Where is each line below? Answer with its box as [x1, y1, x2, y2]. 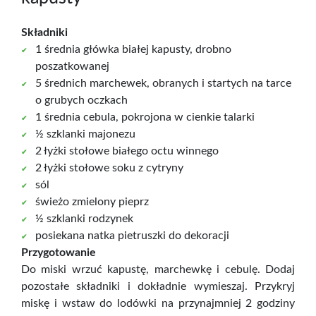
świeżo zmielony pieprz [35, 195, 149, 207]
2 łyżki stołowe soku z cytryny [35, 162, 183, 174]
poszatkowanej [35, 60, 109, 72]
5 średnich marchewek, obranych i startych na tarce [35, 77, 291, 89]
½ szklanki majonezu [35, 128, 135, 140]
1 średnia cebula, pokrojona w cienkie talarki [35, 111, 255, 123]
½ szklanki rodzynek [35, 212, 133, 224]
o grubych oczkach [35, 94, 128, 106]
